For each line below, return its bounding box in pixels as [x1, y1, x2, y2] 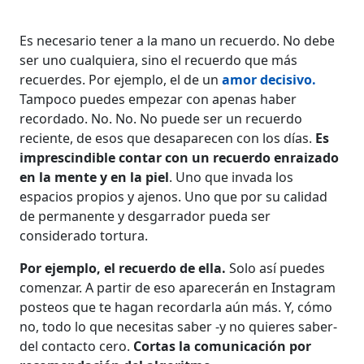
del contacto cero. [19, 337, 134, 355]
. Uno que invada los [169, 168, 294, 186]
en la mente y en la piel [19, 168, 170, 186]
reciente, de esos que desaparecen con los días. [19, 129, 316, 147]
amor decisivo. [222, 71, 317, 89]
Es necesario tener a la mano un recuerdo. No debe [19, 32, 336, 50]
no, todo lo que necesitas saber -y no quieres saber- [19, 318, 338, 336]
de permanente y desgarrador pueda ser [19, 207, 271, 225]
